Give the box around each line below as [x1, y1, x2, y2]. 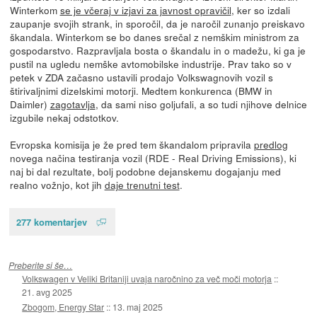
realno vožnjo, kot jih [9, 177, 105, 192]
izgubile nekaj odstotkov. [9, 110, 119, 125]
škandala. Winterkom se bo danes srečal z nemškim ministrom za [9, 29, 299, 44]
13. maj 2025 [113, 301, 163, 313]
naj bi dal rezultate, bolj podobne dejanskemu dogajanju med [9, 163, 281, 178]
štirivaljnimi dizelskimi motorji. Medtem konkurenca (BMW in [9, 83, 272, 98]
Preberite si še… [8, 258, 73, 271]
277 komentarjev [16, 214, 87, 229]
